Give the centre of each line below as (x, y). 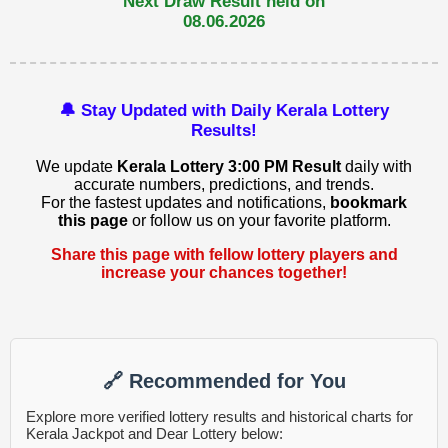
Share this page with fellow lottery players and (224, 254)
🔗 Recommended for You (224, 381)
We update (76, 166)
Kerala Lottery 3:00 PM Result (229, 166)
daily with (376, 166)
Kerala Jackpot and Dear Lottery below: (154, 434)
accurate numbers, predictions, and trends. (224, 184)
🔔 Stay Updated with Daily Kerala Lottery (224, 110)
